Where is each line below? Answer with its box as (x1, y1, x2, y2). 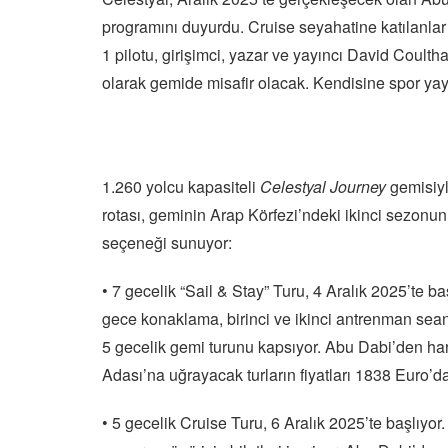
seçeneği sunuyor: (102, 231, 232, 254)
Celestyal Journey (260, 175, 386, 198)
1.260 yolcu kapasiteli (102, 175, 260, 198)
